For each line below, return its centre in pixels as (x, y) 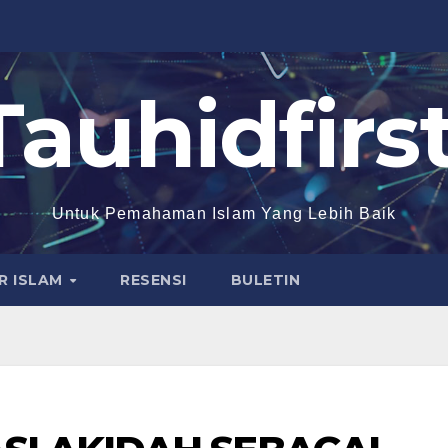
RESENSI (153, 280)
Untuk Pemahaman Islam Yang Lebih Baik (224, 213)
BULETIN (265, 280)
